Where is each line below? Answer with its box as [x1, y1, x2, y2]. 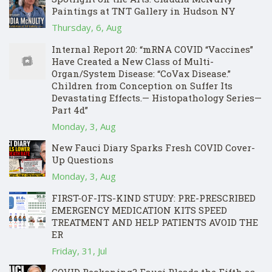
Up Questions [52, 154, 114, 166]
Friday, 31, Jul [52, 245, 107, 257]
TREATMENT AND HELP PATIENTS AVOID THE [52, 216, 258, 229]
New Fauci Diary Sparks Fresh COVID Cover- [52, 141, 255, 154]
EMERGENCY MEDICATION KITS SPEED [52, 204, 227, 217]
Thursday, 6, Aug [52, 21, 122, 34]
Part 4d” [52, 104, 88, 117]
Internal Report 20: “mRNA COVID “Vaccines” [52, 43, 253, 56]
